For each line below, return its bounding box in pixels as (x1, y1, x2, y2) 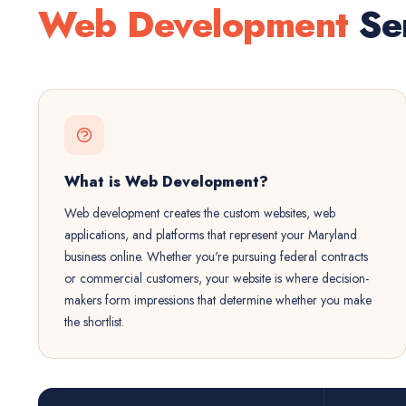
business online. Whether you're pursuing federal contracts (64, 247, 368, 266)
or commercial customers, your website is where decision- (64, 269, 369, 287)
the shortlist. (64, 313, 124, 331)
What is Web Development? (64, 171, 268, 192)
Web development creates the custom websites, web (64, 204, 335, 222)
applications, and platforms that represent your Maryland (64, 226, 357, 244)
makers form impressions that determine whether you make (64, 291, 372, 309)
